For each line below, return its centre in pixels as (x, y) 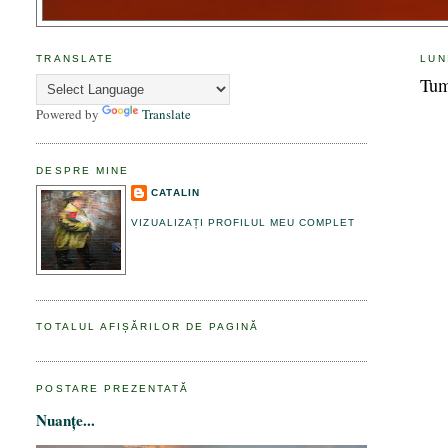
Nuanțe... (66, 420)
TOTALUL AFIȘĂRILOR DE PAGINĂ (148, 327)
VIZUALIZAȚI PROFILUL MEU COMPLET (243, 222)
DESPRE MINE (82, 170)
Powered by (69, 113)
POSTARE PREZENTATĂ (112, 388)
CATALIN (175, 193)
